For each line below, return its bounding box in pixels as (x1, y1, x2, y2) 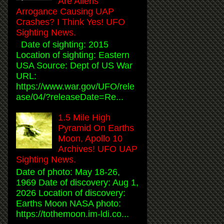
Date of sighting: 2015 (16, 39, 108, 50)
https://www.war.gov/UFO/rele (16, 81, 134, 92)
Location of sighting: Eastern (16, 50, 129, 60)
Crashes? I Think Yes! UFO (16, 16, 125, 27)
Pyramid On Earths (58, 123, 134, 133)
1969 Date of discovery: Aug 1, (16, 177, 138, 187)
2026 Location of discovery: (16, 187, 125, 198)
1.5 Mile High (58, 112, 111, 123)
